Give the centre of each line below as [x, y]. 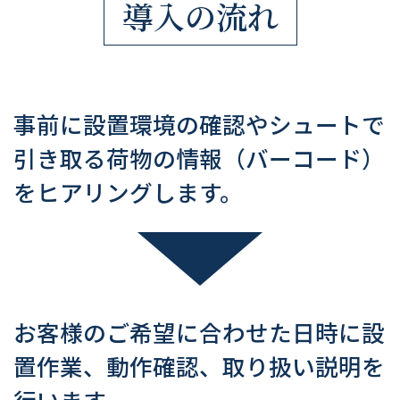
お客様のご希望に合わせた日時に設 [199, 333]
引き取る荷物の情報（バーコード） [199, 159]
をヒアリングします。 [128, 193]
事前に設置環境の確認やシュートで [199, 125]
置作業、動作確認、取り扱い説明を [199, 367]
